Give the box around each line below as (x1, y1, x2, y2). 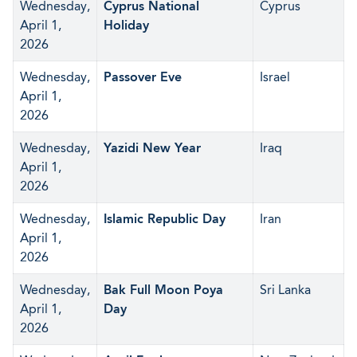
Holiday (104, 18, 149, 33)
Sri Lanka (260, 282, 311, 297)
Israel (260, 69, 290, 84)
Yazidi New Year (104, 140, 201, 155)
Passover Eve (104, 69, 182, 84)
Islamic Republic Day (104, 211, 226, 226)
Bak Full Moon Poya (104, 282, 223, 297)
